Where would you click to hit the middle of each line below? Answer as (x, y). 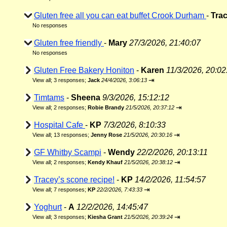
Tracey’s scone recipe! (74, 180)
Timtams (49, 98)
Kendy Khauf (105, 162)
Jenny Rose (106, 135)
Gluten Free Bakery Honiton (84, 70)
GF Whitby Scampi (68, 152)
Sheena (86, 98)
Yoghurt (48, 207)
